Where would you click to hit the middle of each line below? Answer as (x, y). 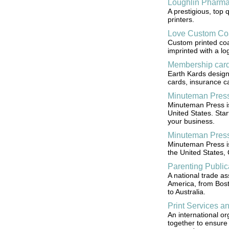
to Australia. (186, 192)
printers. (181, 19)
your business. (191, 121)
